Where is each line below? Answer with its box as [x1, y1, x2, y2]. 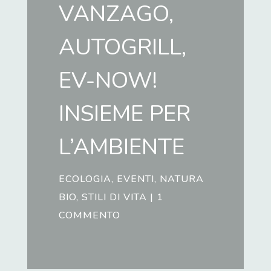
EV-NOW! [59, 65, 158, 96]
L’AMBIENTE [59, 132, 185, 163]
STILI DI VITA [82, 191, 148, 204]
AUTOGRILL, [59, 32, 187, 63]
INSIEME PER [59, 99, 191, 129]
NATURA [160, 172, 204, 186]
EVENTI [117, 172, 155, 186]
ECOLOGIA [59, 172, 112, 186]
